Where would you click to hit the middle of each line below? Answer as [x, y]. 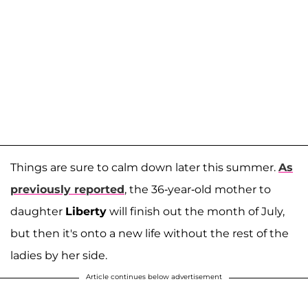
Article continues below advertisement [154, 276]
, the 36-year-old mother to [198, 189]
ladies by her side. [59, 255]
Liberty [86, 211]
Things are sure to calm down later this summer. [144, 167]
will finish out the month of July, [196, 211]
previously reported [67, 189]
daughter [38, 211]
